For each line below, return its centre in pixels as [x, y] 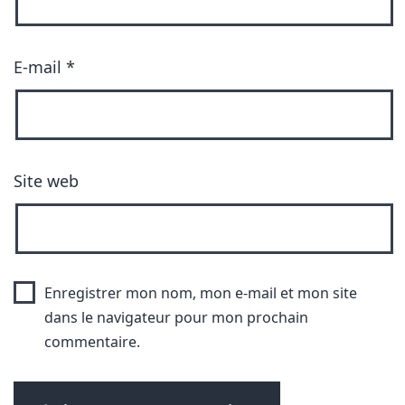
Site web [46, 181]
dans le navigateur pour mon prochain [176, 317]
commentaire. [92, 342]
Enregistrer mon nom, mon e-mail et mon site [200, 293]
